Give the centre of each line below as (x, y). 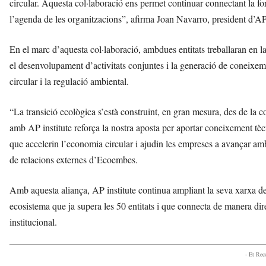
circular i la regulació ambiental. (69, 81)
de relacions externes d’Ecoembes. (74, 160)
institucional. (33, 222)
